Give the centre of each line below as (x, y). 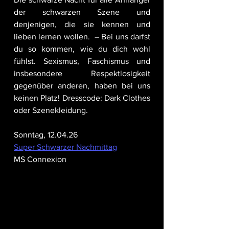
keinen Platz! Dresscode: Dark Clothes (82, 98)
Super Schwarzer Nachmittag (65, 147)
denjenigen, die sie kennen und (82, 25)
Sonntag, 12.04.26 (46, 135)
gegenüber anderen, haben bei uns (82, 86)
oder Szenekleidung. (51, 110)
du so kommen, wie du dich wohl (82, 49)
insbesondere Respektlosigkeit (82, 74)
